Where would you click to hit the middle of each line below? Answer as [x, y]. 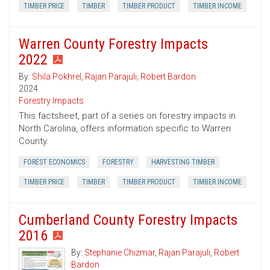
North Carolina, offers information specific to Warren [125, 129]
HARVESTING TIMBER [183, 162]
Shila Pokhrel [57, 77]
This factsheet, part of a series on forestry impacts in [127, 116]
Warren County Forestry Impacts [113, 44]
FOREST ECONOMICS [54, 162]
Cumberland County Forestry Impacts [128, 220]
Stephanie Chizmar [120, 253]
